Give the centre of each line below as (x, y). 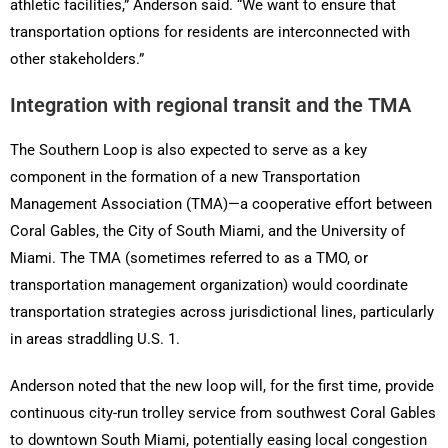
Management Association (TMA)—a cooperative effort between (221, 204)
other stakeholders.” (77, 59)
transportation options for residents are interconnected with (210, 32)
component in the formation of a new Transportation (185, 177)
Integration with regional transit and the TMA (210, 105)
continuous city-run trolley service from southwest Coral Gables (223, 413)
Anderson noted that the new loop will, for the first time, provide (222, 386)
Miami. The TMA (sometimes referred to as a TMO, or (189, 258)
